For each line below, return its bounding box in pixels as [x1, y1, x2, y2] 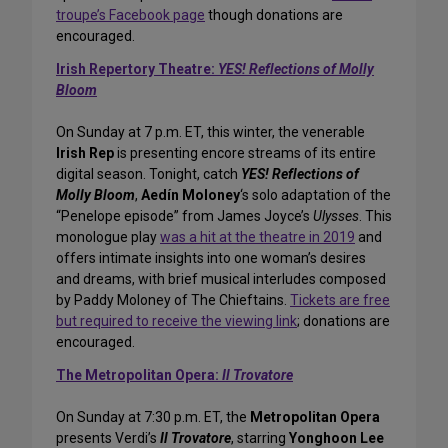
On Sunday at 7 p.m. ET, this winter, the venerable [56, 124, 365, 141]
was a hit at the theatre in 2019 [160, 229, 355, 246]
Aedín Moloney [141, 187, 240, 204]
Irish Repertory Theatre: [56, 61, 218, 78]
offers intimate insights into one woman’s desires [56, 250, 366, 267]
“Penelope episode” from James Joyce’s [56, 208, 313, 225]
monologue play [56, 229, 160, 246]
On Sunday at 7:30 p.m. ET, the [56, 409, 250, 426]
